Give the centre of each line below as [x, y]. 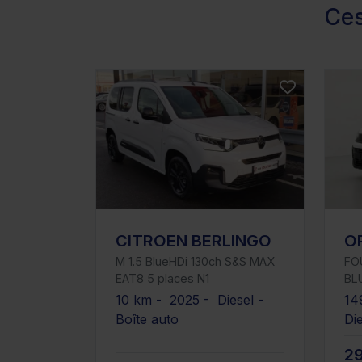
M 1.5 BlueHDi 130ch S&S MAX [195, 262]
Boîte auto [147, 320]
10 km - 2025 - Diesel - [192, 300]
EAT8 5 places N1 [162, 279]
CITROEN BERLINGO [194, 241]
